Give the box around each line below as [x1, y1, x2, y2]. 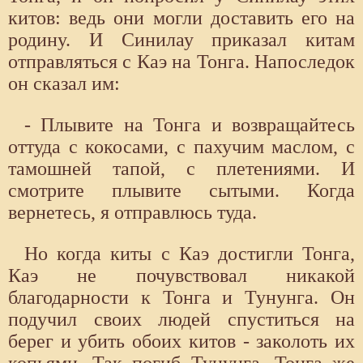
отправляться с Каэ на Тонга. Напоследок [8, 50, 355, 72]
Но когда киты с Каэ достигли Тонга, [24, 242, 355, 264]
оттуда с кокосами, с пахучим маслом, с [8, 135, 355, 157]
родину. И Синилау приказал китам [8, 28, 355, 50]
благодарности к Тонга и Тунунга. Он [8, 286, 355, 308]
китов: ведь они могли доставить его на [8, 6, 355, 28]
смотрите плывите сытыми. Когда [8, 179, 355, 201]
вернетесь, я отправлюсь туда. [8, 201, 257, 223]
